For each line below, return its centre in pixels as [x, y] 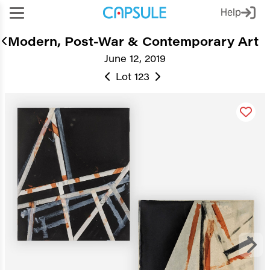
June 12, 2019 [135, 58]
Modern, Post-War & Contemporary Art [133, 41]
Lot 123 [133, 76]
